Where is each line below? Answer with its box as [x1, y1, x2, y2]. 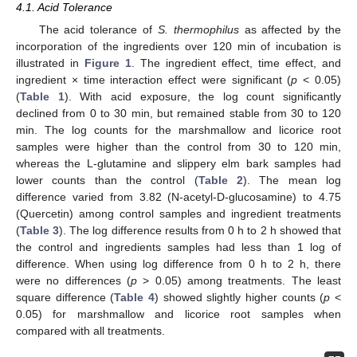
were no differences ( [16, 274, 131, 288]
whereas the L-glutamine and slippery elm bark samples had [16, 157, 341, 171]
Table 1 [20, 90, 65, 104]
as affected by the [238, 23, 342, 37]
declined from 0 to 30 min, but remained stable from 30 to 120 [16, 107, 341, 120]
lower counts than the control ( [16, 174, 198, 187]
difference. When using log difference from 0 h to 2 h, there [16, 257, 341, 271]
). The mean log [243, 174, 342, 187]
